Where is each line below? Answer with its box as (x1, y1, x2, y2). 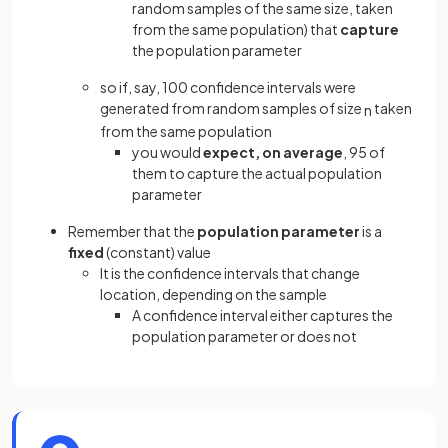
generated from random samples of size (100, 99, 364, 117)
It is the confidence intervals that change (100, 263, 360, 282)
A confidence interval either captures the (132, 305, 393, 324)
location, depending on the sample (100, 284, 327, 303)
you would (132, 142, 203, 161)
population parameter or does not (132, 326, 357, 345)
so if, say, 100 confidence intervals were (100, 78, 356, 96)
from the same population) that (132, 20, 340, 38)
